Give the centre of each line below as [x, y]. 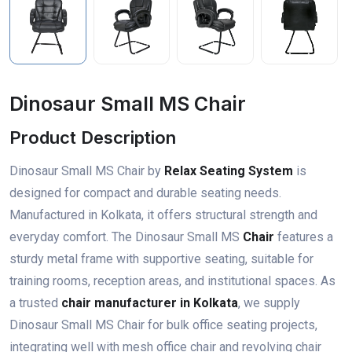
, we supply [269, 302]
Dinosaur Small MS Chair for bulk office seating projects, [163, 324]
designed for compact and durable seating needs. [145, 192]
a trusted [35, 302]
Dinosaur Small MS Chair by [87, 170]
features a [304, 236]
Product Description [93, 137]
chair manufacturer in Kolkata [150, 302]
